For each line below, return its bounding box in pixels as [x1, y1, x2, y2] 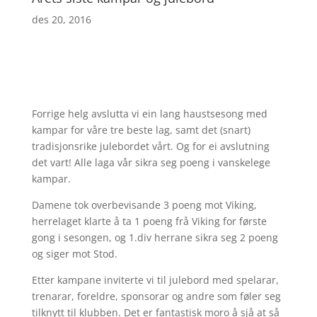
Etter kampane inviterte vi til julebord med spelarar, [31, 273, 279, 287]
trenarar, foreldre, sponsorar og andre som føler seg [31, 289, 281, 303]
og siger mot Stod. [31, 247, 117, 260]
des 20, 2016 [31, 13, 91, 26]
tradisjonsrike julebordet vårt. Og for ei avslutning [31, 139, 270, 153]
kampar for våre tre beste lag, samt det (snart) [31, 123, 250, 137]
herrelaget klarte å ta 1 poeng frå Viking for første [31, 214, 267, 228]
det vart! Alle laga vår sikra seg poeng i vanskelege [31, 156, 270, 169]
